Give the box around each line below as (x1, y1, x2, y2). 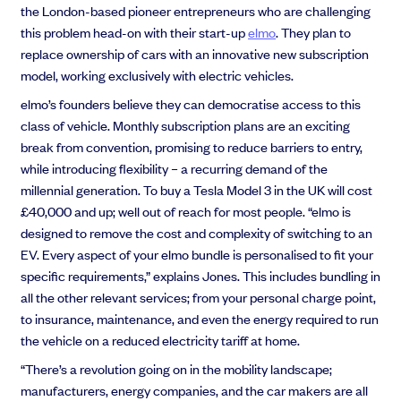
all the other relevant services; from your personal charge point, (21, 287, 377, 307)
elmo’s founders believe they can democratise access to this (21, 94, 362, 114)
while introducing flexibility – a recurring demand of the (21, 158, 328, 178)
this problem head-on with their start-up (21, 22, 249, 42)
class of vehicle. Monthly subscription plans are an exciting (21, 115, 351, 135)
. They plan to (276, 22, 352, 42)
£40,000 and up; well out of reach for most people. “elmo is (21, 201, 352, 221)
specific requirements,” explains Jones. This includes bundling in (21, 266, 381, 286)
